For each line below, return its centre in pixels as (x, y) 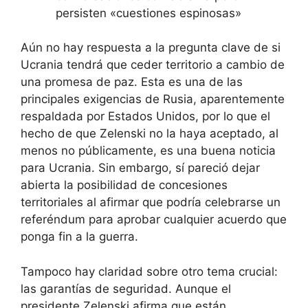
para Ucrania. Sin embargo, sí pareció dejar (140, 168)
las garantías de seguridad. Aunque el (126, 288)
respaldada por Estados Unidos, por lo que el (145, 117)
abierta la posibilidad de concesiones (124, 185)
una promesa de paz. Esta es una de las (132, 82)
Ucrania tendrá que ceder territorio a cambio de (153, 65)
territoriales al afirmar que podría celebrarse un (151, 202)
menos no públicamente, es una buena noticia (148, 151)
